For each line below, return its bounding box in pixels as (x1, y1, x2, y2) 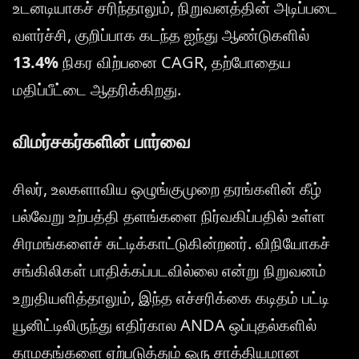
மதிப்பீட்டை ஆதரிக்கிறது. (13, 79, 181, 101)
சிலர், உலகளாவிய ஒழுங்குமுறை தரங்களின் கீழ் (13, 178, 321, 200)
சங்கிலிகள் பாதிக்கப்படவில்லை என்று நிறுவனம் (13, 260, 326, 282)
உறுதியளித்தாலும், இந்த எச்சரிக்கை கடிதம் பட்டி (13, 287, 329, 309)
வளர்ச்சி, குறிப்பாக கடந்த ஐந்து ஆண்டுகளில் (13, 24, 309, 46)
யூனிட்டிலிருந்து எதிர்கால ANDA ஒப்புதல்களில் (13, 314, 317, 337)
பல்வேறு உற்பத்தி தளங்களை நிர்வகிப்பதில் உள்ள (13, 205, 325, 228)
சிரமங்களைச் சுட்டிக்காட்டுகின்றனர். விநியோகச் (13, 232, 330, 255)
